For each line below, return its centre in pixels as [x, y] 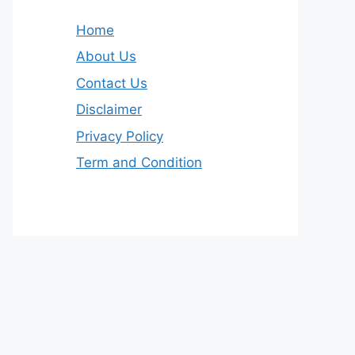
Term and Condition [139, 163]
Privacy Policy [120, 136]
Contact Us [112, 83]
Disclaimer [109, 110]
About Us [106, 57]
